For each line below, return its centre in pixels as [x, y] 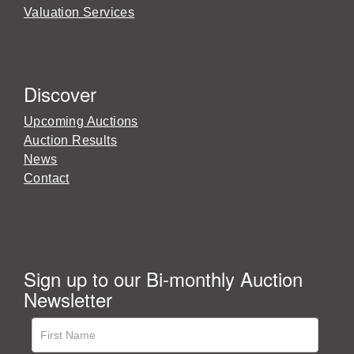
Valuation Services [79, 12]
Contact [47, 178]
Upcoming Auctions [81, 121]
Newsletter [68, 299]
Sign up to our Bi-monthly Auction [163, 278]
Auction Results [70, 140]
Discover [60, 93]
